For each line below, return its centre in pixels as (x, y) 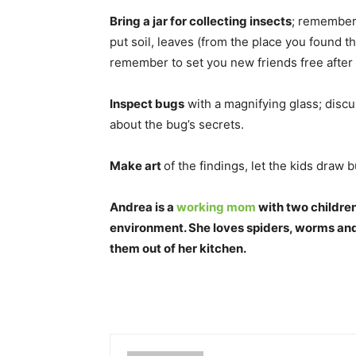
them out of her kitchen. (178, 249)
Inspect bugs (147, 104)
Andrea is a (143, 207)
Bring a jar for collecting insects (201, 21)
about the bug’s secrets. (177, 125)
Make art (137, 166)
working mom (216, 207)
